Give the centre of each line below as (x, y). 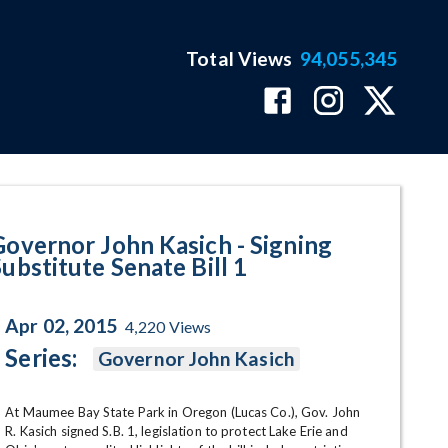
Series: (41, 357)
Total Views (239, 58)
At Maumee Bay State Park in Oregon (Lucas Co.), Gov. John (183, 412)
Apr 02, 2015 (61, 325)
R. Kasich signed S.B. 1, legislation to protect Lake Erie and (176, 431)
